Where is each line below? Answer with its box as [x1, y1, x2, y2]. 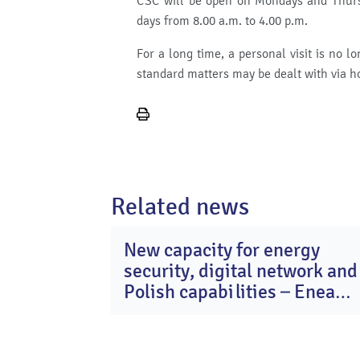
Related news [111, 192, 249, 222]
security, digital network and [124, 259, 358, 283]
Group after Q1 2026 [124, 301, 290, 325]
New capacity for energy [124, 238, 320, 262]
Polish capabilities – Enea [124, 280, 335, 304]
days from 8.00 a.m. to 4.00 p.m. [137, 13, 308, 29]
